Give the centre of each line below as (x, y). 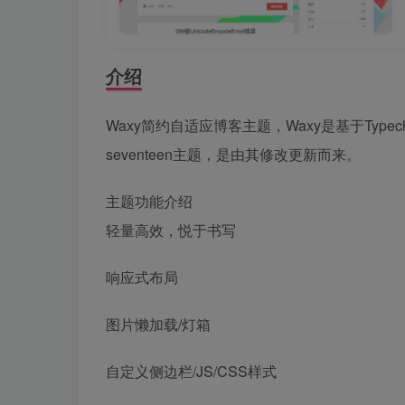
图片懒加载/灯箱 (158, 325)
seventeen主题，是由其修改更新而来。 (233, 155)
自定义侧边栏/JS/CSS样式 (191, 372)
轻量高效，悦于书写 (171, 231)
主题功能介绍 (149, 202)
